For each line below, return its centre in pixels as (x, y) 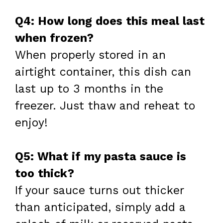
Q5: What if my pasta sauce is (101, 157)
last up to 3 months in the (89, 89)
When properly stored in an (90, 55)
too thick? (45, 174)
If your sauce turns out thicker (99, 191)
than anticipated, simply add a (100, 208)
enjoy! (31, 122)
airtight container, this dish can (103, 72)
